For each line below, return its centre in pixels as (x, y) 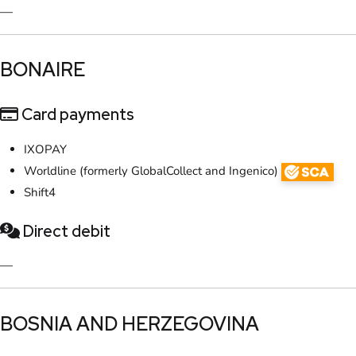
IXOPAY (45, 150)
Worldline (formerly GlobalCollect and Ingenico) (153, 171)
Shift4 (40, 193)
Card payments (76, 115)
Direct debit (65, 232)
